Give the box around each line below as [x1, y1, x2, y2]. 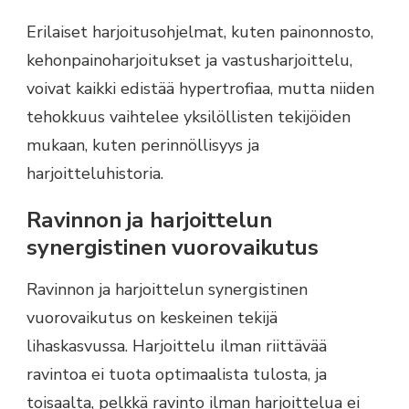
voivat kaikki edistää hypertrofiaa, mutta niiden [26, 78, 374, 100]
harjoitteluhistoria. [26, 163, 163, 185]
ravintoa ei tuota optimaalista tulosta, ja [26, 362, 327, 385]
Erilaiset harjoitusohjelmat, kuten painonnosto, [26, 21, 373, 44]
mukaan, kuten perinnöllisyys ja [26, 134, 259, 157]
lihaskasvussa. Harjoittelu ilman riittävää [26, 334, 327, 357]
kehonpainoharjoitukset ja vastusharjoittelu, [26, 49, 352, 72]
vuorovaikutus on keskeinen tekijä [26, 306, 278, 329]
